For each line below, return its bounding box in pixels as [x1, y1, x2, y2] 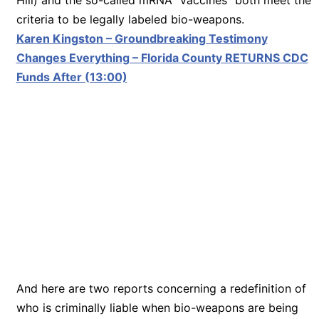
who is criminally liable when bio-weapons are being [16, 300, 298, 315]
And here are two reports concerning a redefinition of [16, 281, 306, 296]
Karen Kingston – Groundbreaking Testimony [16, 31, 268, 46]
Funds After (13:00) [16, 69, 127, 84]
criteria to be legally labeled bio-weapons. [16, 11, 244, 26]
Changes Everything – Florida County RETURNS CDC [16, 50, 308, 65]
